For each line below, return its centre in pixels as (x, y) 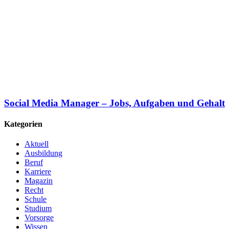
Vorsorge (39, 218)
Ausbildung (43, 153)
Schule (36, 199)
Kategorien (23, 124)
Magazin (39, 181)
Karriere (38, 172)
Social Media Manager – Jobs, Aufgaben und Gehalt (114, 103)
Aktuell (37, 144)
